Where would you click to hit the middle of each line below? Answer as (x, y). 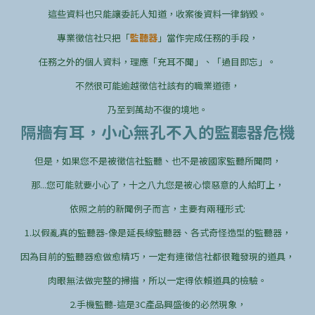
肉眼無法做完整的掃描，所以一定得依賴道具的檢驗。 (157, 280)
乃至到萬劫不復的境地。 (157, 109)
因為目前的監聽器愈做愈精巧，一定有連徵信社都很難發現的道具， (157, 256)
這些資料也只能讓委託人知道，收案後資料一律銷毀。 (157, 13)
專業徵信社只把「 (94, 37)
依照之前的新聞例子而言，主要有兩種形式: (157, 208)
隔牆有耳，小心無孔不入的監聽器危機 (157, 131)
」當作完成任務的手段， (208, 37)
